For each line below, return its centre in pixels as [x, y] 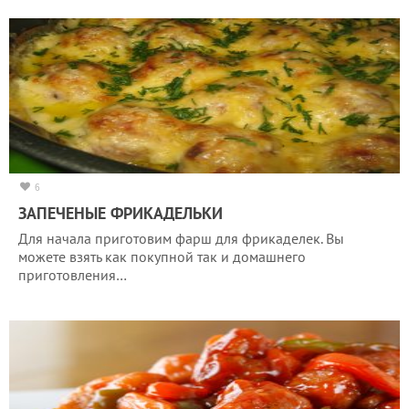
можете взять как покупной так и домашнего [162, 256]
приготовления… [73, 274]
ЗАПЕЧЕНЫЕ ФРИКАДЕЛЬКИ [121, 213]
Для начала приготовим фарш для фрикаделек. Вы [181, 238]
